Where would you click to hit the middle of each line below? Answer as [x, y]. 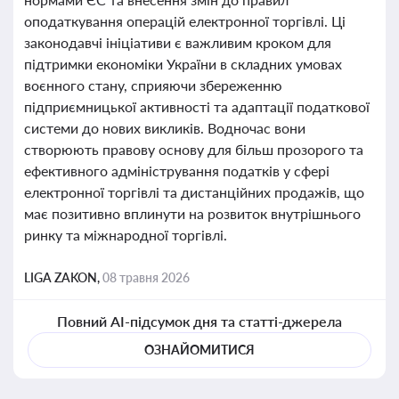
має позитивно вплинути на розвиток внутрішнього [192, 213]
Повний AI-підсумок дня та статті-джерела [199, 321]
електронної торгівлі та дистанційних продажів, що [194, 192]
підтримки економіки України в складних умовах [183, 64]
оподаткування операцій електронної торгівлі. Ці [185, 21]
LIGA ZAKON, [63, 277]
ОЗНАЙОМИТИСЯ [199, 350]
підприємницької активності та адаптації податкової [197, 106]
